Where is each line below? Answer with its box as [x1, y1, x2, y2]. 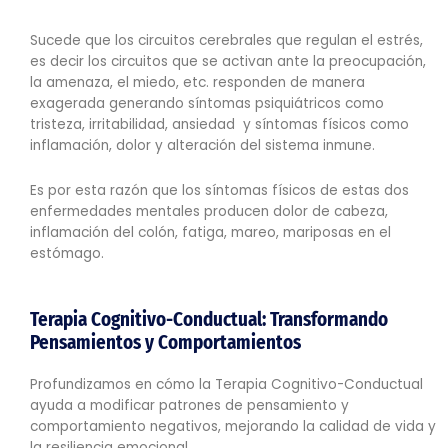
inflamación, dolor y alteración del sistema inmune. [30, 136, 375, 156]
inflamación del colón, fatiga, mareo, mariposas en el [30, 223, 391, 243]
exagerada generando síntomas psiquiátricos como [30, 94, 384, 114]
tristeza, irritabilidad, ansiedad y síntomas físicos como [30, 115, 409, 135]
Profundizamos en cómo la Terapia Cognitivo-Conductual [30, 375, 423, 395]
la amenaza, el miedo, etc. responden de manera [30, 73, 365, 93]
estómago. [30, 244, 104, 264]
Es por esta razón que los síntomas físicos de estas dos [30, 181, 409, 201]
